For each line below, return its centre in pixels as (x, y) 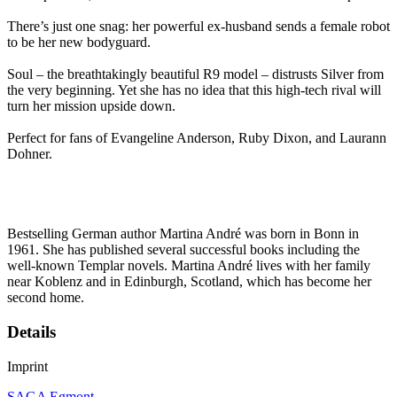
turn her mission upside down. (91, 106)
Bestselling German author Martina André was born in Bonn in (183, 234)
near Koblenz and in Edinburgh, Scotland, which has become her (189, 282)
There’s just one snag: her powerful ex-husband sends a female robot (198, 27)
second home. (46, 298)
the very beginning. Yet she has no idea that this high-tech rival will (194, 90)
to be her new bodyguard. (79, 43)
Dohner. (30, 154)
